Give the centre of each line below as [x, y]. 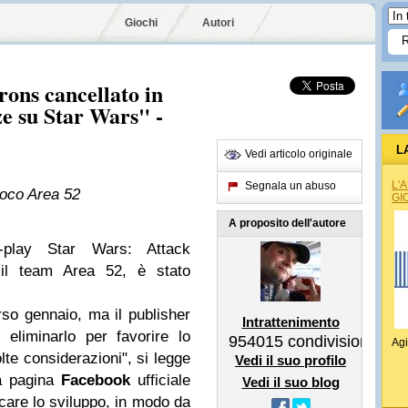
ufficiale [160, 380]
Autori [218, 23]
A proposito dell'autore [287, 223]
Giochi [141, 23]
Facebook [96, 380]
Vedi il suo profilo [291, 360]
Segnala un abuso [291, 186]
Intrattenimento [291, 322]
